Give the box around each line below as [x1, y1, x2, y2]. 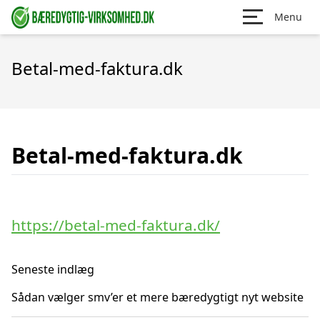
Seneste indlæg [11, 261, 94, 277]
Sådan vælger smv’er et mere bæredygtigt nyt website [11, 289, 304, 305]
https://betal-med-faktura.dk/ [11, 215, 220, 235]
